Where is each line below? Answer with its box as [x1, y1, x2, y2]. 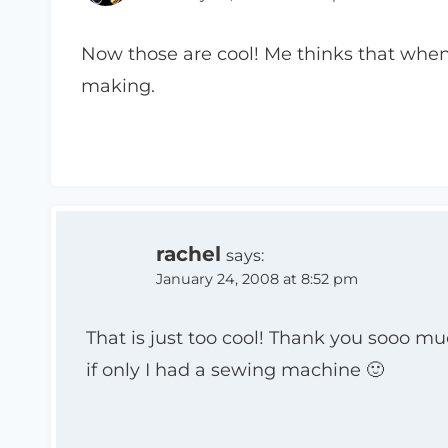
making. [81, 74, 155, 97]
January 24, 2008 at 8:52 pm [156, 269, 358, 288]
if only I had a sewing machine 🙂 [86, 359, 384, 382]
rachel [156, 240, 221, 266]
